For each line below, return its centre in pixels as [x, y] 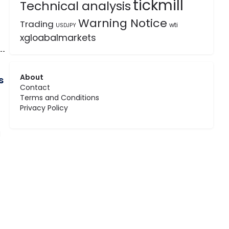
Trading [37, 24]
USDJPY [66, 25]
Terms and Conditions [60, 98]
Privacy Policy [44, 108]
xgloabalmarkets [58, 38]
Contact [35, 87]
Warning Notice [123, 23]
